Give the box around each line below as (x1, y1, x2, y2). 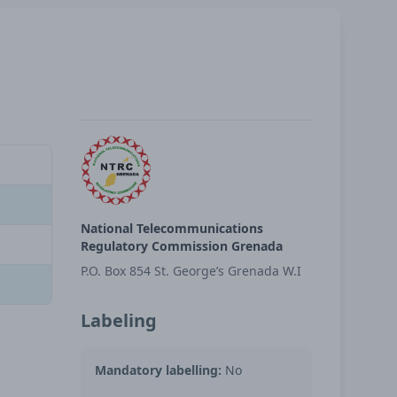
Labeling (80, 308, 157, 332)
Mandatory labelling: (94, 362, 222, 378)
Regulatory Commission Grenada (80, 237, 283, 254)
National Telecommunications (80, 220, 263, 237)
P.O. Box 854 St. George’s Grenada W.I (80, 262, 301, 279)
